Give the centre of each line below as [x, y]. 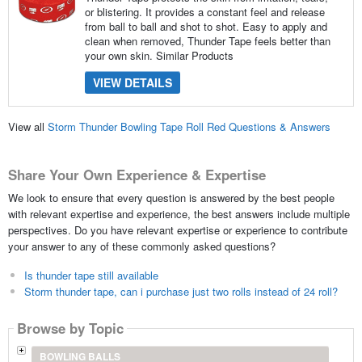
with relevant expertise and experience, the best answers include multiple [179, 213]
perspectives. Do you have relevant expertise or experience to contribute [177, 229]
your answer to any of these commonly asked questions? [141, 246]
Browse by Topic [70, 328]
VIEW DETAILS [132, 82]
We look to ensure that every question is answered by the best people [171, 197]
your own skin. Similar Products [159, 55]
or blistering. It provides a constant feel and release [204, 11]
